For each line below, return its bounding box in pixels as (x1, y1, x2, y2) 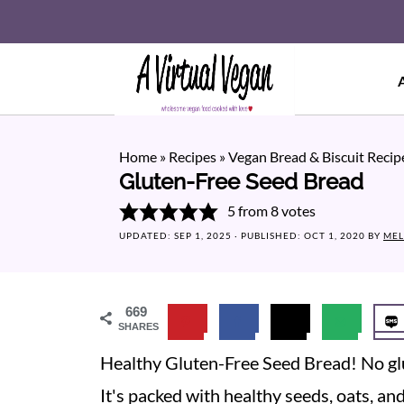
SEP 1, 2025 (174, 230, 232, 241)
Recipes (169, 148, 216, 165)
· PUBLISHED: (232, 230, 304, 241)
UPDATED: (119, 230, 174, 241)
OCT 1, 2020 (304, 230, 365, 241)
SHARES (118, 321, 159, 332)
